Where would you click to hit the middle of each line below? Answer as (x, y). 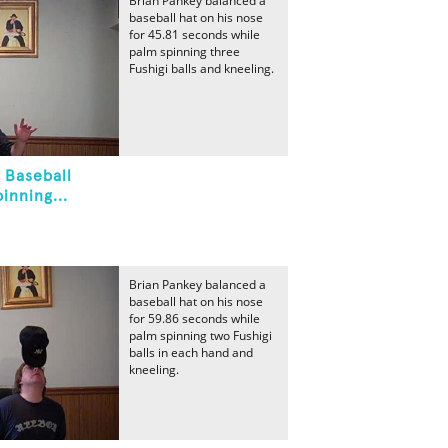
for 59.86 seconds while (194, 318)
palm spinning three (184, 51)
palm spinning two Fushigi (200, 335)
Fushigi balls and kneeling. (201, 68)
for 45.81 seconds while (194, 34)
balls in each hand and (191, 352)
